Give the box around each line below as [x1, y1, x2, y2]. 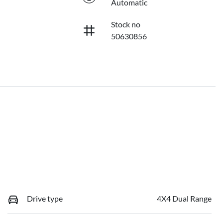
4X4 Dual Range [157, 193, 212, 203]
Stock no [111, 19, 140, 29]
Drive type [27, 193, 63, 203]
